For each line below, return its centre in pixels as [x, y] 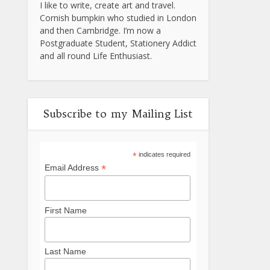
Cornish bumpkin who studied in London [118, 18]
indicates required [163, 155]
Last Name [65, 252]
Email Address [73, 168]
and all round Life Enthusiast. [96, 56]
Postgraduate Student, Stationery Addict [118, 43]
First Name [65, 210]
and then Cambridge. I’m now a [100, 31]
